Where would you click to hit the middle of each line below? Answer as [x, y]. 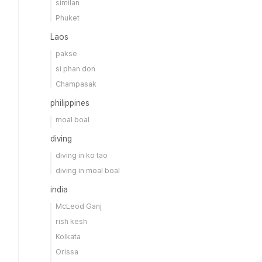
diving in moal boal [88, 170]
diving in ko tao [82, 155]
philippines [70, 103]
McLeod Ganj [79, 206]
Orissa [67, 252]
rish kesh [71, 221]
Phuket [68, 18]
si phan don [75, 69]
